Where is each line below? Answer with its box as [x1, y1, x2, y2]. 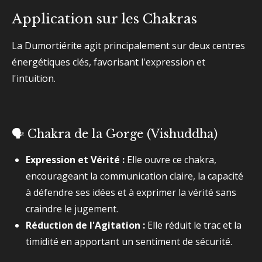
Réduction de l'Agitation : [26, 219, 145, 232]
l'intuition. [12, 72, 56, 85]
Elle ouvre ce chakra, [125, 153, 216, 166]
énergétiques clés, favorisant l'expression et [12, 56, 205, 68]
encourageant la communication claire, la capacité [26, 170, 243, 182]
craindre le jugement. [26, 202, 118, 215]
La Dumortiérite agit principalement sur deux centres [12, 39, 245, 52]
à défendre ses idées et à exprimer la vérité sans [26, 186, 236, 199]
